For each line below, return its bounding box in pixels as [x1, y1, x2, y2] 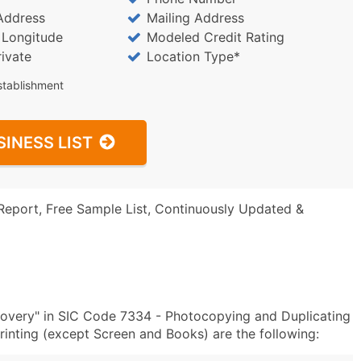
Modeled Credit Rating [146, 29, 284, 45]
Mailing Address [146, 10, 244, 26]
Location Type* [146, 48, 240, 64]
